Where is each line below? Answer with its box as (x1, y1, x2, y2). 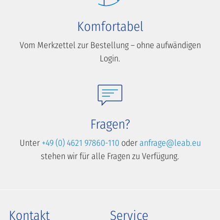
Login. (100, 53, 120, 64)
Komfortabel (77, 19, 143, 35)
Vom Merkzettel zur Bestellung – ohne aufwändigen (19, 40, 201, 51)
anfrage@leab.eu (139, 137, 201, 148)
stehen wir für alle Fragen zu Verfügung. (41, 150, 179, 162)
